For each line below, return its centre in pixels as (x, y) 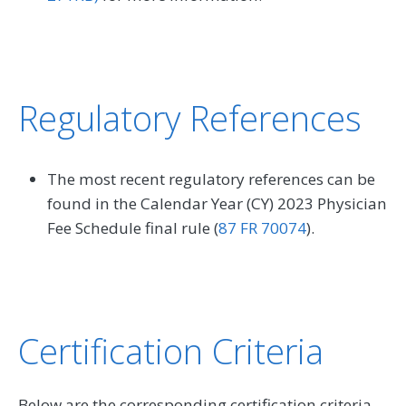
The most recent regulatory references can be (211, 179)
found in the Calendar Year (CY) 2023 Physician (217, 204)
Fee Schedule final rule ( (133, 228)
